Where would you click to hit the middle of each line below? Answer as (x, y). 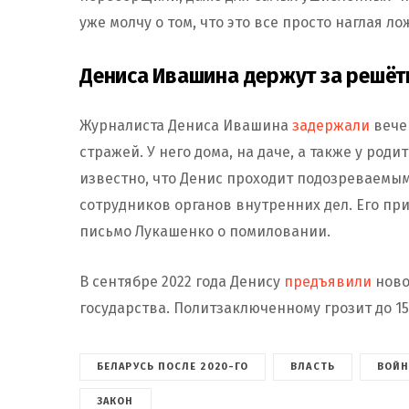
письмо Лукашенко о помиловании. (205, 232)
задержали (331, 126)
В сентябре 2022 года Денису (182, 282)
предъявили (328, 282)
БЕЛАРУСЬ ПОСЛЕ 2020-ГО (173, 367)
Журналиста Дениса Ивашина (186, 126)
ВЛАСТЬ (313, 367)
